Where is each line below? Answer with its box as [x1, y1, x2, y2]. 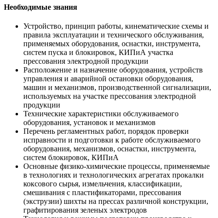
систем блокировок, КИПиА [23, 153, 119, 162]
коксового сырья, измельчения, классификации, [23, 180, 182, 188]
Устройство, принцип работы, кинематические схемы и [23, 22, 209, 31]
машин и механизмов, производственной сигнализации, [23, 83, 211, 92]
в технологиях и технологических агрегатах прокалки [23, 171, 204, 180]
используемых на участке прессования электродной [23, 92, 196, 101]
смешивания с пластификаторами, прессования [23, 188, 181, 197]
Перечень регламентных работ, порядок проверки [23, 127, 189, 136]
